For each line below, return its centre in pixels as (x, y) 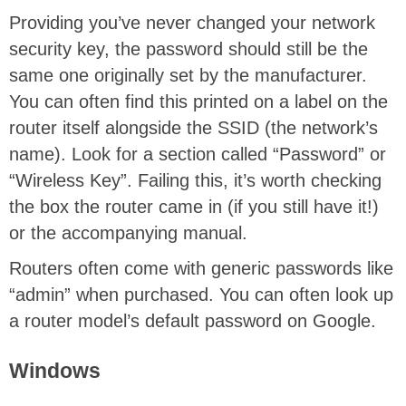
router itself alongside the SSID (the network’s (193, 128)
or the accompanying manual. (128, 233)
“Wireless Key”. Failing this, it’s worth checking (195, 181)
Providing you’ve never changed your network (192, 23)
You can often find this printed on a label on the (198, 102)
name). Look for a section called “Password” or (198, 155)
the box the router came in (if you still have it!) (194, 207)
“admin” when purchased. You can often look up (201, 295)
